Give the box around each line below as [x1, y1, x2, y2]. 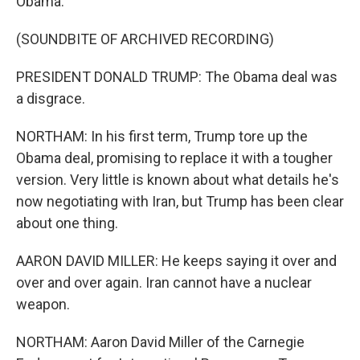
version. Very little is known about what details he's [16, 171, 339, 188]
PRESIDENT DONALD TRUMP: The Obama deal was [16, 68, 337, 85]
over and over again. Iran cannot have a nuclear [16, 274, 312, 291]
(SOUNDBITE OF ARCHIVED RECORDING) [16, 31, 274, 47]
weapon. [16, 296, 70, 313]
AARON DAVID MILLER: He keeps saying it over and [16, 252, 337, 269]
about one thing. [16, 215, 118, 231]
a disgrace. [16, 90, 85, 107]
